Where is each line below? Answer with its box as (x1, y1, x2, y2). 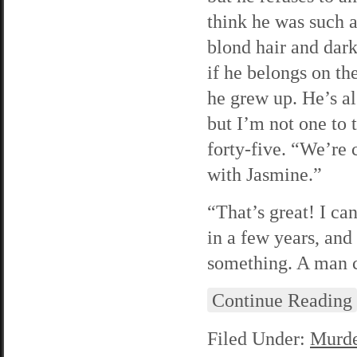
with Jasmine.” (207, 163, 322, 185)
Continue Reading (212, 289, 352, 311)
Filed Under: (207, 328, 310, 349)
